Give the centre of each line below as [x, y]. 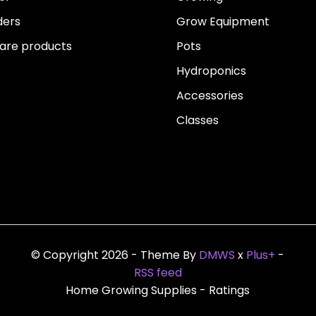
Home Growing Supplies [133, 291]
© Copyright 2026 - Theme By [115, 255]
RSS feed [158, 273]
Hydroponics [211, 71]
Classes [197, 121]
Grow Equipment [223, 22]
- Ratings [225, 291]
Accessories [209, 96]
